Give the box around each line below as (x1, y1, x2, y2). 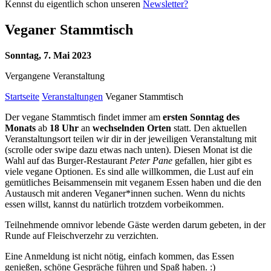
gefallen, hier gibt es (172, 155, 252, 166)
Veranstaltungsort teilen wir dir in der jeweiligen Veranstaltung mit (5, 133, 256, 144)
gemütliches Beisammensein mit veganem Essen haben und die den (5, 177, 261, 188)
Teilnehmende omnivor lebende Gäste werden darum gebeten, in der (5, 219, 266, 230)
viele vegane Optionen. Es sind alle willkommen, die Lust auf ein (5, 166, 253, 177)
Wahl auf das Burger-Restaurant (5, 155, 129, 166)
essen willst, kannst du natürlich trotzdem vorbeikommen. (5, 198, 224, 209)
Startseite (5, 91, 39, 102)
